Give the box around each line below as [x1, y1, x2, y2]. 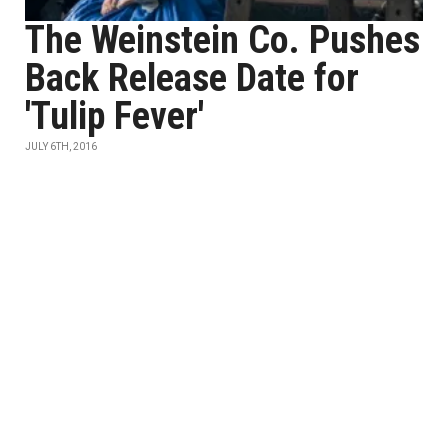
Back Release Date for [25, 56, 359, 100]
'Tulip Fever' [25, 94, 204, 138]
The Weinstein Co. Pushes [25, 18, 420, 62]
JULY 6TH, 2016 [25, 141, 97, 152]
